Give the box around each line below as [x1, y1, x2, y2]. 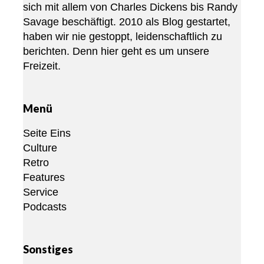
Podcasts [23, 201, 67, 213]
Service [23, 186, 58, 199]
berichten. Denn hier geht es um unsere [23, 45, 209, 58]
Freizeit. [23, 60, 61, 72]
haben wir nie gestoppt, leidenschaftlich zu [23, 31, 222, 43]
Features [23, 171, 65, 184]
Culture [23, 142, 57, 154]
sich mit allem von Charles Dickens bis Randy [23, 1, 237, 14]
